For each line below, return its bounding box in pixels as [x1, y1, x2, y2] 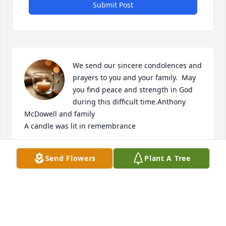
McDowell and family [24, 109, 95, 119]
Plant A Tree [144, 153, 191, 163]
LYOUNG [24, 144, 54, 154]
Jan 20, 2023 [24, 154, 65, 164]
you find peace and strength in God [73, 85, 193, 95]
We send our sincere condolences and [73, 61, 202, 71]
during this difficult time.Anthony [73, 97, 186, 107]
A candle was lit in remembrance [24, 121, 136, 131]
